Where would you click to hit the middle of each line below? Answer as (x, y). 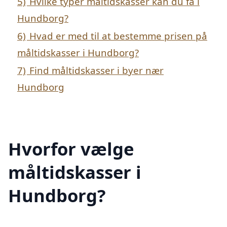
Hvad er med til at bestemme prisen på (118, 36)
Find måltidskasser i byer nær (97, 70)
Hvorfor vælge (71, 148)
